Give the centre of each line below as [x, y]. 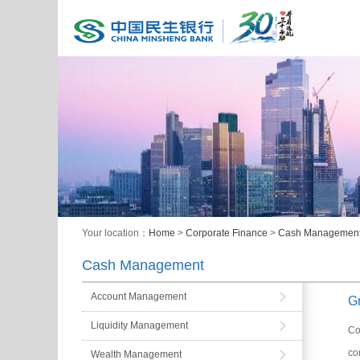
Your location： [115, 233]
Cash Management [143, 265]
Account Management [138, 297]
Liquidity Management [139, 325]
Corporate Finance [227, 233]
